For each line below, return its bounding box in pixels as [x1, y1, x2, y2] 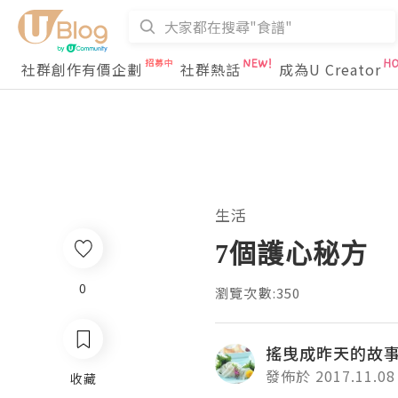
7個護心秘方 [215, 235, 369, 271]
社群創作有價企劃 [21, 59, 142, 80]
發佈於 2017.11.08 [266, 365, 395, 386]
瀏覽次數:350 [215, 283, 301, 302]
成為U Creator [279, 59, 381, 80]
